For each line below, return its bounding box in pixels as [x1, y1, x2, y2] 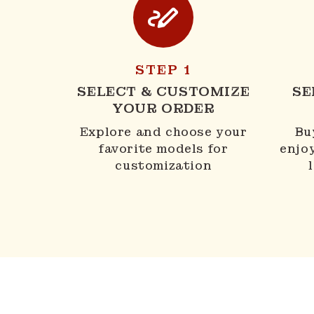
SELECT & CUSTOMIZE [77, 83, 250, 100]
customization [115, 158, 212, 173]
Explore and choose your [79, 124, 247, 139]
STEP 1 [135, 61, 192, 78]
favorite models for [99, 141, 228, 156]
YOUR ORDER [112, 100, 215, 116]
